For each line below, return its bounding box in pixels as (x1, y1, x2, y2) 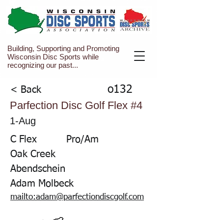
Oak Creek (10, 149, 55, 159)
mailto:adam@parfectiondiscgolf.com (10, 193, 144, 201)
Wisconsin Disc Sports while (7, 53, 99, 61)
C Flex (10, 135, 37, 144)
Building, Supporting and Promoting (7, 44, 119, 53)
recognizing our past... (7, 61, 78, 69)
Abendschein (10, 164, 65, 174)
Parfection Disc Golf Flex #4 (10, 99, 142, 111)
